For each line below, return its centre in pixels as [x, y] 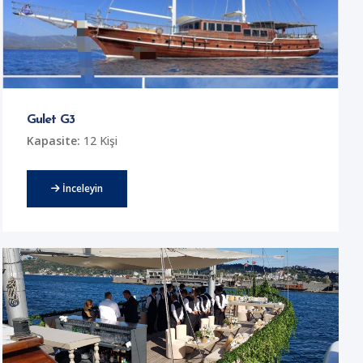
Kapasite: [54, 140]
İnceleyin [82, 188]
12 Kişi [99, 140]
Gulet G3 [51, 120]
